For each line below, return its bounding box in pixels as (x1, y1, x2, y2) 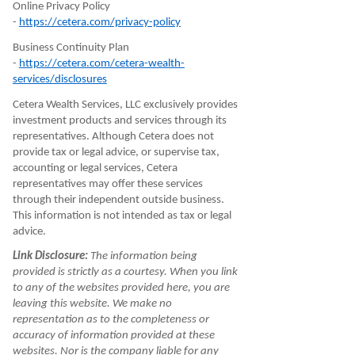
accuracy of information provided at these (12, 330, 215, 342)
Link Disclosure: (12, 250, 88, 263)
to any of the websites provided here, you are (12, 282, 230, 295)
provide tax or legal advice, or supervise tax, (12, 146, 219, 158)
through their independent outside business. (12, 193, 224, 206)
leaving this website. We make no (12, 298, 172, 311)
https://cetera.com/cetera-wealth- (18, 57, 185, 70)
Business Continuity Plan (12, 41, 129, 54)
